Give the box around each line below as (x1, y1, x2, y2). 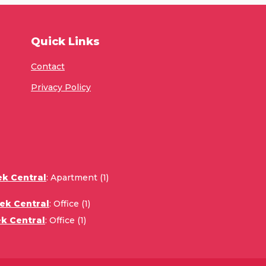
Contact (30, 61, 65, 72)
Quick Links (30, 35, 100, 48)
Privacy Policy (30, 82, 91, 93)
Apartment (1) (50, 172, 109, 183)
